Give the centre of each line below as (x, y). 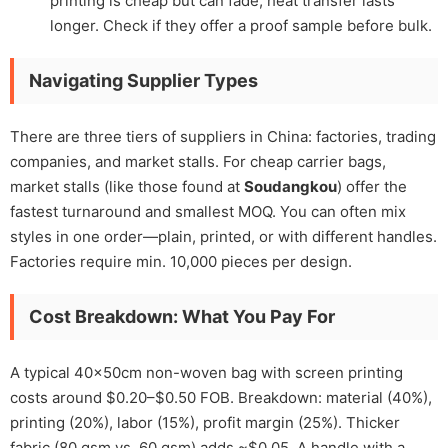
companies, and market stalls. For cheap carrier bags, (198, 161)
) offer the (372, 186)
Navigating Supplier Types (143, 80)
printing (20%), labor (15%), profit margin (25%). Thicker (205, 422)
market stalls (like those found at (127, 186)
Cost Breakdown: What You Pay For (182, 316)
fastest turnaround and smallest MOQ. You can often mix (208, 211)
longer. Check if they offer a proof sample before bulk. (241, 25)
